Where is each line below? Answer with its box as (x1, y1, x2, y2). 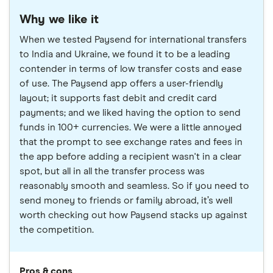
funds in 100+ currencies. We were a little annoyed (19, 122, 242, 133)
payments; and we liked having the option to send (19, 108, 241, 118)
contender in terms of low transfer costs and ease (19, 64, 242, 74)
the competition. (19, 225, 94, 235)
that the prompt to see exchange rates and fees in (19, 137, 243, 147)
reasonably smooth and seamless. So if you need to (19, 181, 249, 191)
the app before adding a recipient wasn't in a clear (19, 152, 241, 162)
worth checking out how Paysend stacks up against (19, 210, 247, 221)
